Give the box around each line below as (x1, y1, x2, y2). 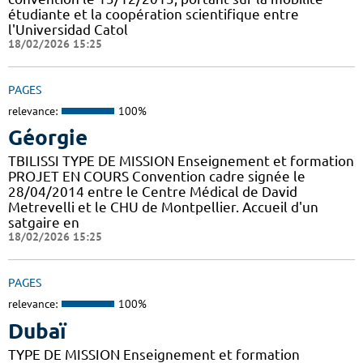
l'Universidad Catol (8, 21, 128, 37)
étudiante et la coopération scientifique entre (8, 6, 299, 22)
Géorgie (8, 126, 88, 150)
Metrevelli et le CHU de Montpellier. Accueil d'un (8, 199, 318, 216)
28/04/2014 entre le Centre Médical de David (8, 184, 297, 200)
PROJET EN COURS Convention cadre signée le (8, 169, 305, 185)
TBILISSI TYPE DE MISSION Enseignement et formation (8, 153, 354, 169)
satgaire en (8, 215, 79, 231)
